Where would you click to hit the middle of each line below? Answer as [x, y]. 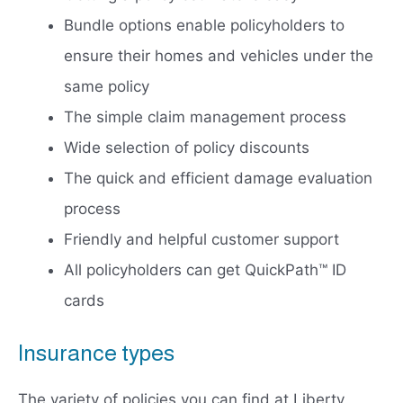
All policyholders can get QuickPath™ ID [205, 270]
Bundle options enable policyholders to [204, 26]
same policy [107, 87]
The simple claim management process [205, 117]
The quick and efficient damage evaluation [218, 179]
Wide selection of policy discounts [187, 148]
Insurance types [96, 352]
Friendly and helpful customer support [201, 240]
